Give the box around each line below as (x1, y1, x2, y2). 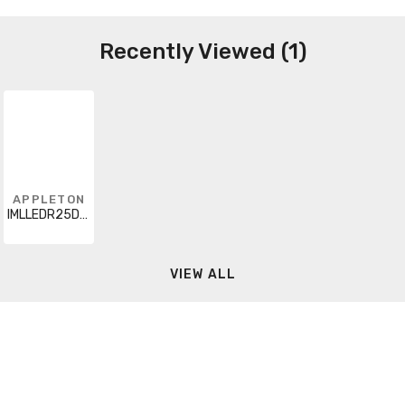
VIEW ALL (169, 267, 237, 283)
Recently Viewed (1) (99, 38, 306, 64)
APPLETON (12, 192, 86, 206)
